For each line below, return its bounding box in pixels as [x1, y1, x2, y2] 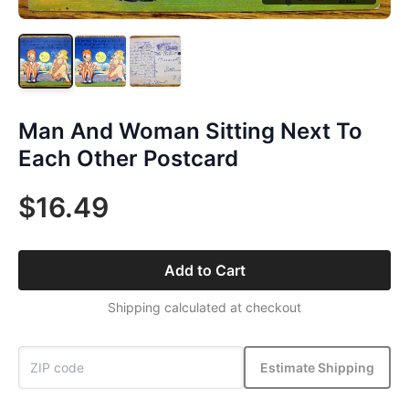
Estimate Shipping [260, 359, 374, 375]
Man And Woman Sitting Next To [18, 118, 362, 145]
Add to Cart [163, 261, 246, 280]
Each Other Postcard [18, 145, 238, 173]
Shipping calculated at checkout [108, 299, 301, 316]
